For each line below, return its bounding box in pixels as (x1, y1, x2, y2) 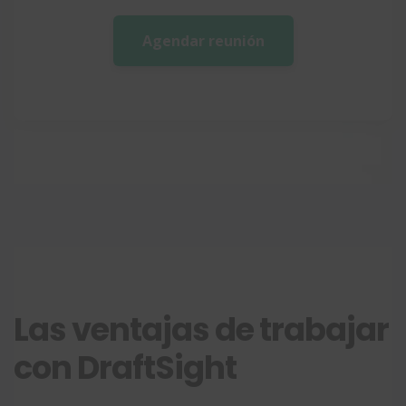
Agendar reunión (141, 30, 265, 51)
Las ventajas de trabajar (14, 306, 389, 352)
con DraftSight (14, 344, 237, 390)
